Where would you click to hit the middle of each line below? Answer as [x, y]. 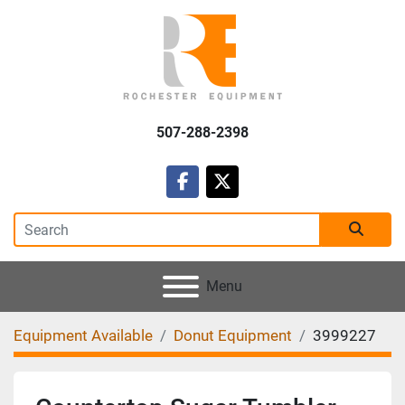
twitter [248, 194]
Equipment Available [83, 335]
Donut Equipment [233, 335]
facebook [218, 194]
